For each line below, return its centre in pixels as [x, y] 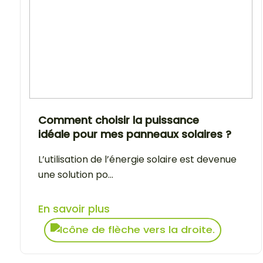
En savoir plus [74, 208]
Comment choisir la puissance [119, 120]
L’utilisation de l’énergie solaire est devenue [137, 159]
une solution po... [76, 174]
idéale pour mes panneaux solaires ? [135, 134]
